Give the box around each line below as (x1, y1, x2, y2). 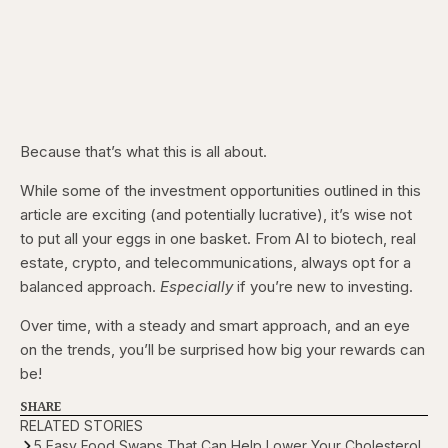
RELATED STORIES (20, 417, 143, 435)
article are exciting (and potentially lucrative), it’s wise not (20, 205, 412, 225)
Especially (160, 277, 233, 297)
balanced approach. (20, 277, 160, 297)
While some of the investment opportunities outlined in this (20, 181, 421, 201)
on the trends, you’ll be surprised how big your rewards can (20, 340, 425, 360)
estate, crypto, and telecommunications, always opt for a (20, 253, 411, 273)
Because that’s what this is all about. (20, 142, 271, 162)
